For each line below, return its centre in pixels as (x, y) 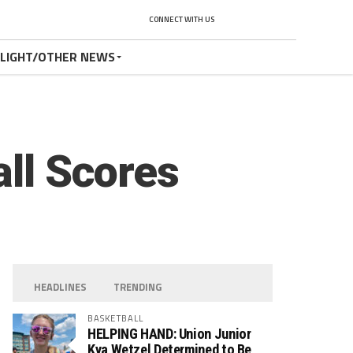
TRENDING (138, 287)
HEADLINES (61, 287)
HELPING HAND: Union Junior (169, 334)
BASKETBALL (116, 318)
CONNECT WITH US (182, 19)
